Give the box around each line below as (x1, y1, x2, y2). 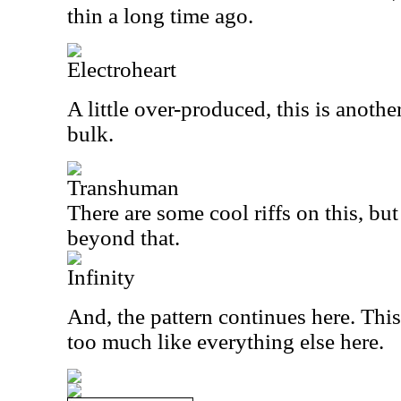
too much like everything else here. (67, 329, 384, 354)
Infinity (67, 265, 135, 289)
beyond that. (67, 226, 180, 250)
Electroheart (67, 57, 176, 81)
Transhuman (67, 175, 179, 200)
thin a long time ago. (67, 4, 253, 28)
